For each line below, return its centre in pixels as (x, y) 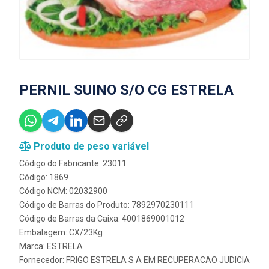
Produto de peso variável (90, 146)
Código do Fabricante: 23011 (73, 163)
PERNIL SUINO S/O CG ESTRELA (126, 90)
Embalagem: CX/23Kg (61, 232)
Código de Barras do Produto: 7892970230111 (107, 204)
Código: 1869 (44, 177)
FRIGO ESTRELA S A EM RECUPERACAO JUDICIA (158, 260)
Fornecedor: (43, 260)
